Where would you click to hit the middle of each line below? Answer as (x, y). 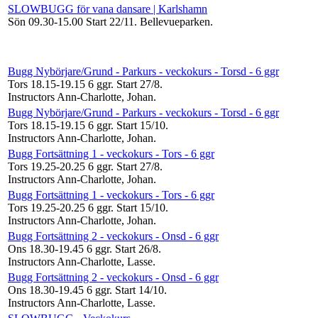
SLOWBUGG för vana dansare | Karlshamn (108, 9)
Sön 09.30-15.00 (47, 21)
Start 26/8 (137, 248)
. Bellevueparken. (174, 21)
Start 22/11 (110, 21)
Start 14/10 (139, 290)
